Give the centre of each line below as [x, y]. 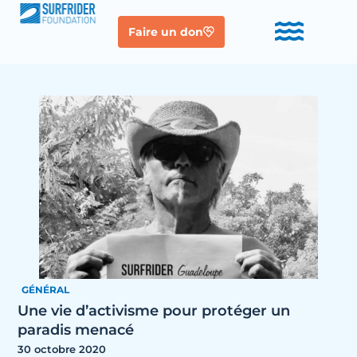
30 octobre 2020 [62, 349]
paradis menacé [76, 330]
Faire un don [165, 32]
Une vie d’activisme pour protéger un [154, 311]
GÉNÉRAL [46, 290]
